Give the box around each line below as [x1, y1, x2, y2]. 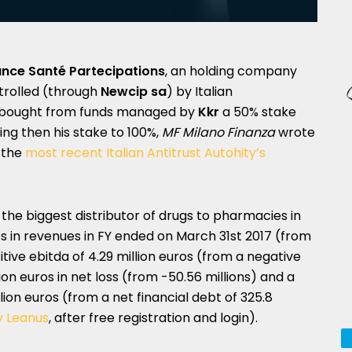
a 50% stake [219, 103, 296, 121]
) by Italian [167, 82, 233, 101]
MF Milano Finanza [162, 123, 275, 141]
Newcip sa [101, 82, 167, 101]
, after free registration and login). [49, 309, 258, 327]
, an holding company [165, 62, 297, 80]
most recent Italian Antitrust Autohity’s [25, 144, 266, 162]
